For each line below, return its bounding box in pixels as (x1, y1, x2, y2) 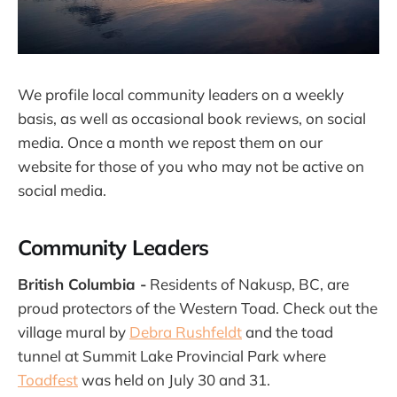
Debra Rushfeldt (129, 322, 242, 341)
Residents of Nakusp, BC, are (146, 274, 349, 293)
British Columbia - (18, 274, 146, 293)
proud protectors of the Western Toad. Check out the (18, 298, 378, 317)
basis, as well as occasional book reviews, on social (18, 109, 366, 128)
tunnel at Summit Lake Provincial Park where (18, 346, 326, 365)
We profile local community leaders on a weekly (18, 85, 344, 105)
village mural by (18, 322, 129, 341)
